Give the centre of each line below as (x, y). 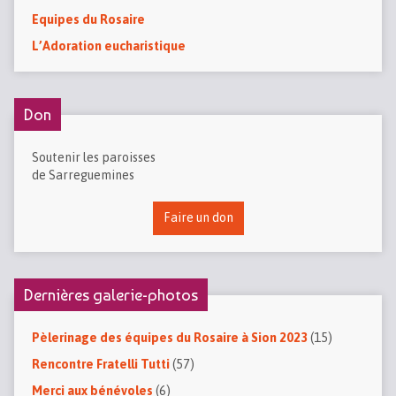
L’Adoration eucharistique (108, 46)
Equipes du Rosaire (88, 19)
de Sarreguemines (83, 175)
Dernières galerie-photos (110, 294)
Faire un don (198, 217)
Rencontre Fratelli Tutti (100, 364)
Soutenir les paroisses (93, 157)
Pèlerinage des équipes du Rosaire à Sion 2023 (169, 337)
